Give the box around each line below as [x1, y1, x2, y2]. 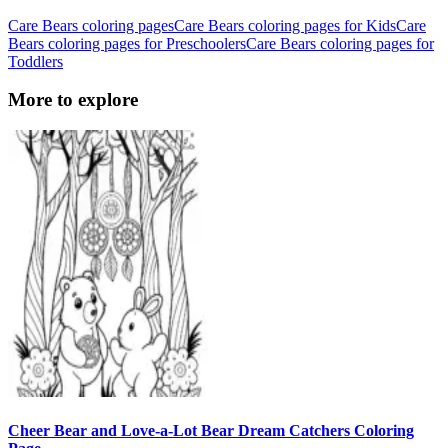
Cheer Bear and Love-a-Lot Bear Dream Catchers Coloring [8, 422, 414, 440]
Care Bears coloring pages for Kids [174, 16, 396, 34]
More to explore [8, 89, 138, 111]
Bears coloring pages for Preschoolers [8, 34, 246, 52]
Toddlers [8, 52, 63, 70]
